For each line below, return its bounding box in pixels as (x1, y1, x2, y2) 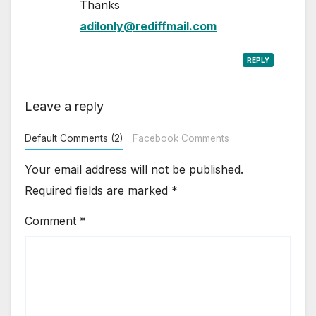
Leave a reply (25, 98, 104, 114)
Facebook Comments (132, 132, 229, 144)
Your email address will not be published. (25, 162, 243, 177)
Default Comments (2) (25, 132, 123, 144)
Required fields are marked (25, 183, 171, 198)
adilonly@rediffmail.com (80, 18, 217, 33)
